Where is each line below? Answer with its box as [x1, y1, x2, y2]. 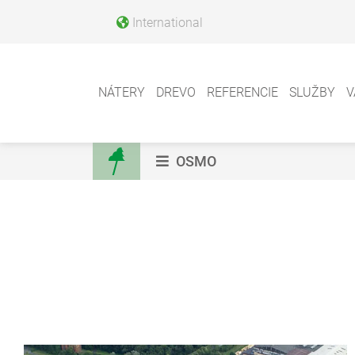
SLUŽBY [289, 85, 335, 100]
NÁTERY [98, 85, 145, 100]
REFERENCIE [207, 85, 278, 100]
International [132, 14, 203, 30]
